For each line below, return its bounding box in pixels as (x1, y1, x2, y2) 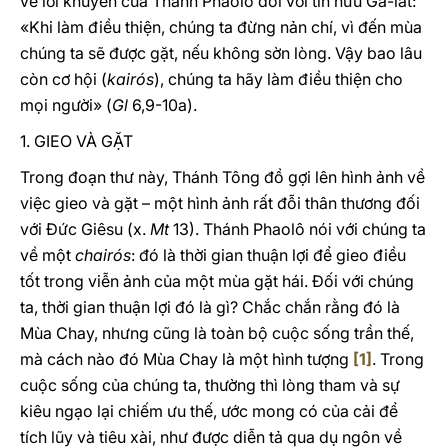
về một (20, 245, 75, 265)
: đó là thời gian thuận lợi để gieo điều (131, 245, 406, 265)
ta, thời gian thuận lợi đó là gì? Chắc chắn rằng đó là (20, 297, 400, 317)
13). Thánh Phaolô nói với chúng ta (169, 219, 426, 239)
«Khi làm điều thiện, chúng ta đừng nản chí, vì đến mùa (20, 17, 422, 37)
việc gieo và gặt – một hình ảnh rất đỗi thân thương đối (20, 193, 420, 213)
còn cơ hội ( (20, 69, 107, 89)
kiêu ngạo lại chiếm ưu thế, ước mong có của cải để (20, 401, 398, 421)
